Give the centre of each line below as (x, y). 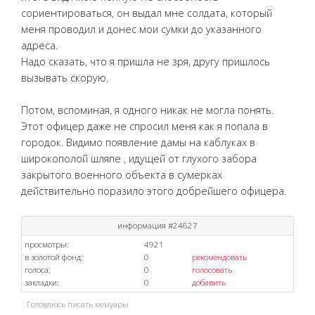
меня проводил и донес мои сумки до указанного (141, 30)
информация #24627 (157, 226)
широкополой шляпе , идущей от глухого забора (139, 159)
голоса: (38, 270)
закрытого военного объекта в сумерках (122, 175)
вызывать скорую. (65, 78)
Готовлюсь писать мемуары (78, 304)
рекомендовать (219, 257)
